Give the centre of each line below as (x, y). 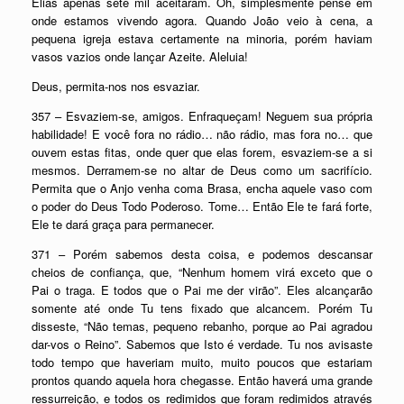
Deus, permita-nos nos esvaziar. (116, 86)
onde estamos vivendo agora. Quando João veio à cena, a (202, 20)
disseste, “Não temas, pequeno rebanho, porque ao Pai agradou (202, 326)
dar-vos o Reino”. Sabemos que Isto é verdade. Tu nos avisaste (202, 344)
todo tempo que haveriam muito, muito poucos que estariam (202, 362)
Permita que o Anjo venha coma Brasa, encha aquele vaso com (202, 188)
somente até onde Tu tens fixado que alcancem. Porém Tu (202, 308)
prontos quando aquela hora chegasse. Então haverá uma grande (202, 380)
